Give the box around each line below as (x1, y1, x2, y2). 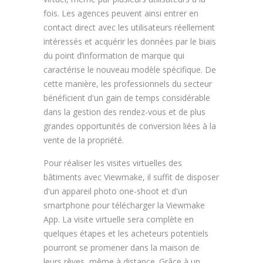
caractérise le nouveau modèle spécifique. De (43, 63, 216, 75)
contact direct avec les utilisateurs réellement (43, 21, 215, 33)
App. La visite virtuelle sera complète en (43, 213, 194, 225)
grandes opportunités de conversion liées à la (43, 120, 216, 131)
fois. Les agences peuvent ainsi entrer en (43, 7, 198, 19)
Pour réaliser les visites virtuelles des (43, 157, 182, 168)
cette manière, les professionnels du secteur (43, 77, 212, 89)
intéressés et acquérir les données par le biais (43, 35, 216, 47)
